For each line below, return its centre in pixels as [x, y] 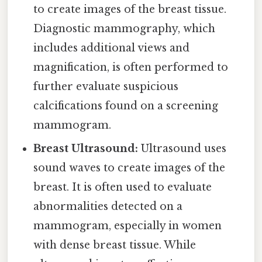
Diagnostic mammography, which [125, 28]
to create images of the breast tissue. [130, 9]
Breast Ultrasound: [86, 148]
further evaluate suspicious [106, 86]
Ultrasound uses [182, 148]
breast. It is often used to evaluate [123, 187]
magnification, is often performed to [131, 67]
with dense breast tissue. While [115, 245]
